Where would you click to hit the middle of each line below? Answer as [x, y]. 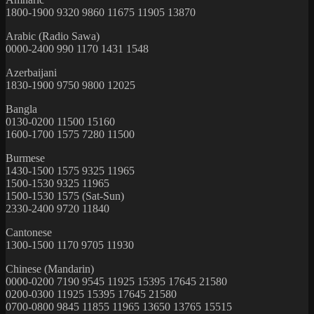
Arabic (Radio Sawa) [53, 36]
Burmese [25, 158]
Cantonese [29, 232]
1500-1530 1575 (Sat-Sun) [65, 196]
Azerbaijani [31, 72]
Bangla [21, 109]
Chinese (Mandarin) [50, 268]
